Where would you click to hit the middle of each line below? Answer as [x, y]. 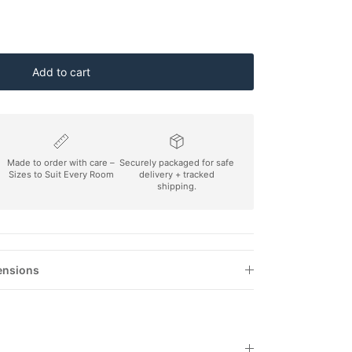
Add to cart [61, 71]
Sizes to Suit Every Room [61, 175]
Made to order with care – [61, 163]
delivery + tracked [176, 175]
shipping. [176, 187]
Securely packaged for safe [176, 163]
